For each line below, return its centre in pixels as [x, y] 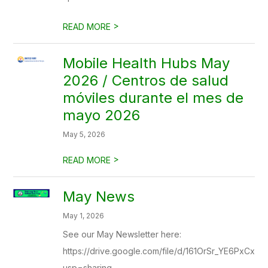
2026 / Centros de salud [146, 80]
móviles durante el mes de [153, 98]
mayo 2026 [102, 115]
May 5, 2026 [84, 134]
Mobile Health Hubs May [147, 63]
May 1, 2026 [84, 216]
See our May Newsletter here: [122, 234]
